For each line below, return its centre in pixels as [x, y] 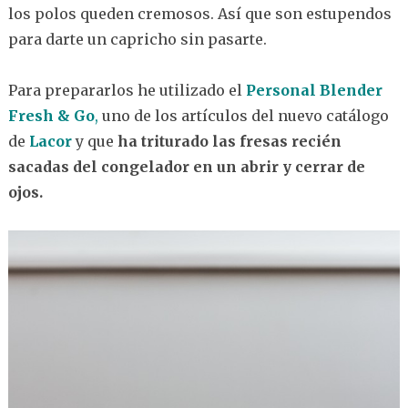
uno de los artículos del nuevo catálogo [243, 115]
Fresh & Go [51, 115]
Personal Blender [314, 90]
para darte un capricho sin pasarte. [137, 39]
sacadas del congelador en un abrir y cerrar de [186, 166]
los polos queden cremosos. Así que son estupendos [199, 13]
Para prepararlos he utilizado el [127, 90]
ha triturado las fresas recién [229, 141]
